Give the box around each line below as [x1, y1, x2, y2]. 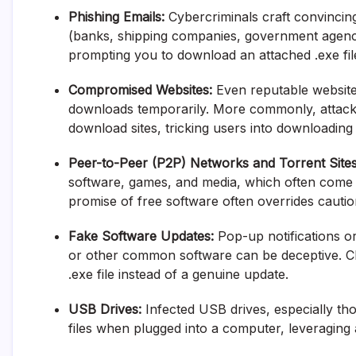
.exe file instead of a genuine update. [68, 265, 288, 282]
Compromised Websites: [68, 81, 212, 98]
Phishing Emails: [68, 8, 164, 25]
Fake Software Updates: [68, 227, 214, 244]
